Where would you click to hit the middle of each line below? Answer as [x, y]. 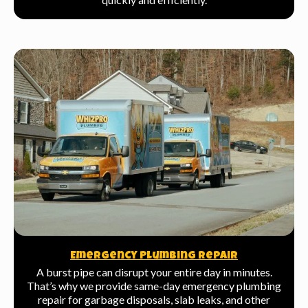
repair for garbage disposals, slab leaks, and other [154, 300]
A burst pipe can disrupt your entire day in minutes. [154, 272]
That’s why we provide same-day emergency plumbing [154, 286]
